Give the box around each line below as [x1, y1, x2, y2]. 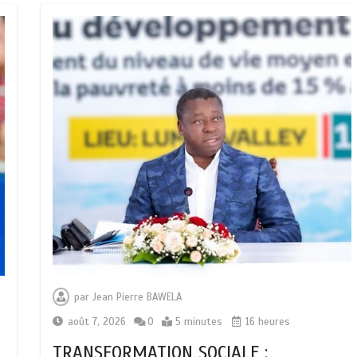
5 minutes [175, 316, 222, 328]
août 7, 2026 [67, 316, 126, 328]
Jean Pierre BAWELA [92, 291, 182, 304]
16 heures [241, 316, 290, 328]
